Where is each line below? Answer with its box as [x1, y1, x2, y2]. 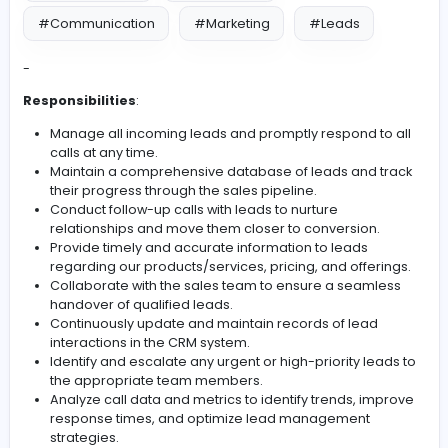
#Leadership [210, 84, 311, 105]
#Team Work [209, 129, 310, 150]
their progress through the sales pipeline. [59, 371, 374, 392]
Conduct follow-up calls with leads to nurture [59, 394, 398, 415]
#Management [44, 129, 164, 150]
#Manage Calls [44, 84, 165, 105]
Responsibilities [27, 266, 161, 287]
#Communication [44, 175, 182, 196]
